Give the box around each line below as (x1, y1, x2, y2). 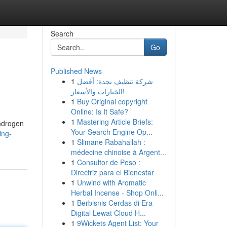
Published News (50, 66, 102, 76)
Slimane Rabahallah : (77, 137, 145, 147)
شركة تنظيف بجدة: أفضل (77, 76, 153, 86)
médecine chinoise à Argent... (70, 147, 166, 157)
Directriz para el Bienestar (70, 167, 154, 177)
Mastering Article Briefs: (77, 117, 153, 127)
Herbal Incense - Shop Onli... (70, 187, 164, 198)
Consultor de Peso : (77, 157, 140, 167)
